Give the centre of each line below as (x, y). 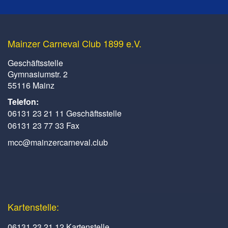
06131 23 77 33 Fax (44, 126)
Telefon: (23, 102)
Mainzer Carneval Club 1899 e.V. (75, 44)
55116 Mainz (31, 85)
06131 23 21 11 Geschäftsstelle (65, 113)
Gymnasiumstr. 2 (38, 74)
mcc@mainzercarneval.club (58, 142)
